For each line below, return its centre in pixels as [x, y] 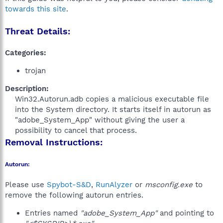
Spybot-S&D [69, 185]
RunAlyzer [114, 185]
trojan [35, 71]
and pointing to [186, 213]
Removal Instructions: [54, 142]
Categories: [26, 53]
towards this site [36, 9]
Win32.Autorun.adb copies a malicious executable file [112, 99]
